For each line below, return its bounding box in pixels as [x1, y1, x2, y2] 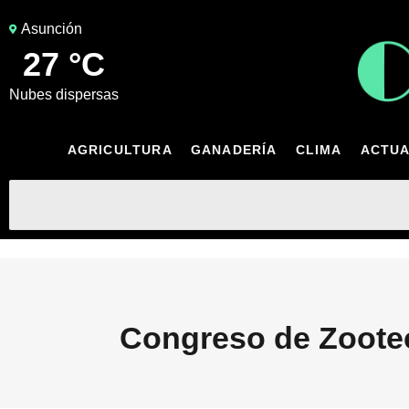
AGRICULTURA [67, 142, 173, 157]
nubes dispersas [20, 86, 119, 102]
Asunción [21, 20, 82, 37]
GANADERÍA [190, 142, 278, 157]
